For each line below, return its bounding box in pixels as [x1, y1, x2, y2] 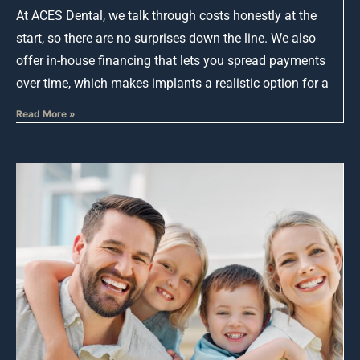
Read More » [16, 107, 76, 120]
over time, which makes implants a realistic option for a [16, 75, 329, 91]
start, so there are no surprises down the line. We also [16, 30, 316, 46]
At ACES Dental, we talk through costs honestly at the [16, 7, 317, 23]
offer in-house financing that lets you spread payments [16, 52, 325, 68]
